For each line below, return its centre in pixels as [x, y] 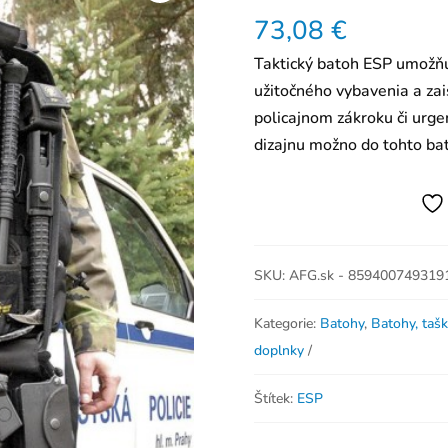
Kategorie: [286, 324]
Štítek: [275, 399]
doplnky [278, 351]
